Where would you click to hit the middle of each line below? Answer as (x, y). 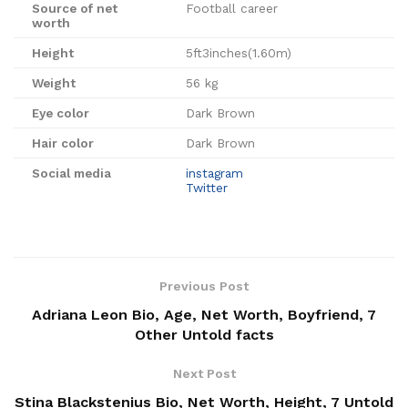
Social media (71, 173)
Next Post (204, 373)
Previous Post (204, 286)
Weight (54, 82)
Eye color (61, 112)
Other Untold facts (204, 334)
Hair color (63, 143)
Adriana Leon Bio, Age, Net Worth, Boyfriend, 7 (204, 314)
